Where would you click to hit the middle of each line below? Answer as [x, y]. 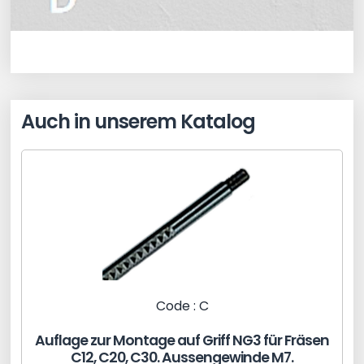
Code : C [182, 306]
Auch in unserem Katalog [139, 122]
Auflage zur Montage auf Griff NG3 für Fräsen [182, 341]
